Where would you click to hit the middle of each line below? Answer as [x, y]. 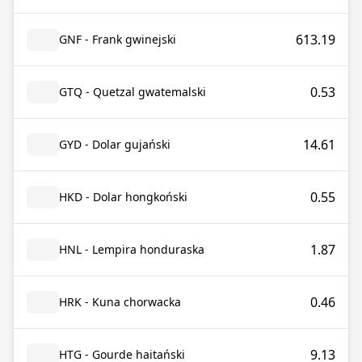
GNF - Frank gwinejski [118, 39]
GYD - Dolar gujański [115, 144]
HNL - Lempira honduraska [132, 249]
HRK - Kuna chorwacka [120, 302]
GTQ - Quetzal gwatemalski [133, 92]
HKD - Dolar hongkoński [123, 197]
